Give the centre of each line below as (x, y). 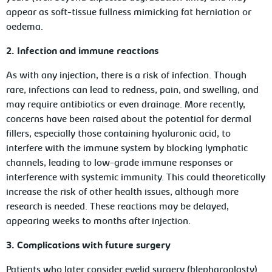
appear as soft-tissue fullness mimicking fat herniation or (129, 13)
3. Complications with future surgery (89, 246)
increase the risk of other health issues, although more (123, 192)
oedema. (25, 27)
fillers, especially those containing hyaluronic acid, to (119, 134)
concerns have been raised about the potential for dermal (129, 120)
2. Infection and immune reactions (83, 52)
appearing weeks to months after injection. (99, 222)
